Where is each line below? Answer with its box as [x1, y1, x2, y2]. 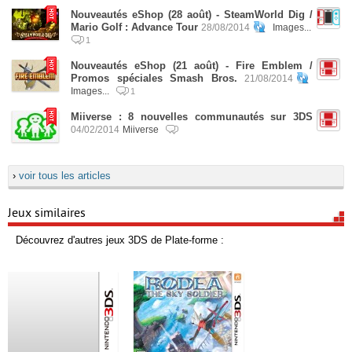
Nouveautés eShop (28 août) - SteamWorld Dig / [71, 9, 313, 20]
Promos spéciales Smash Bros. [71, 72, 237, 84]
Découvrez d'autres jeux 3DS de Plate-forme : [16, 234, 224, 246]
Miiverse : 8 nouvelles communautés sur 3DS [71, 111, 313, 123]
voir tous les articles [19, 170, 111, 181]
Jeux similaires [8, 206, 86, 220]
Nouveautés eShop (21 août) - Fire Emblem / [71, 60, 313, 71]
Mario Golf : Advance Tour [71, 21, 198, 33]
